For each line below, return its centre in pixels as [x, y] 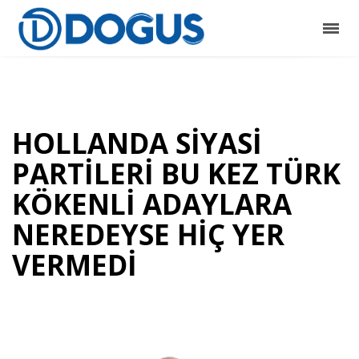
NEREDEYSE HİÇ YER [148, 234]
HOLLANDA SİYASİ [137, 143]
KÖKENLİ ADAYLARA [152, 204]
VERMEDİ [75, 265]
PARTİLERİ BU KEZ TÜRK [176, 173]
